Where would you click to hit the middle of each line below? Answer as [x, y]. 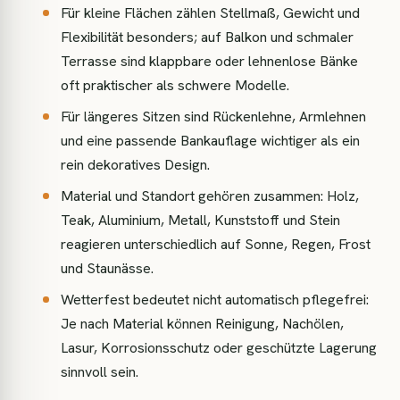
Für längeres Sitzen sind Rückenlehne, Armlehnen [213, 117]
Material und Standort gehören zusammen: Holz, [210, 196]
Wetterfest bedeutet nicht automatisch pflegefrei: [215, 300]
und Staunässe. [107, 268]
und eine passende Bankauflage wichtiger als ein [210, 141]
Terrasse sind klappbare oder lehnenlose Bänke [209, 61]
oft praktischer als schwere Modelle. [175, 85]
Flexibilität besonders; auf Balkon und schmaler [207, 37]
